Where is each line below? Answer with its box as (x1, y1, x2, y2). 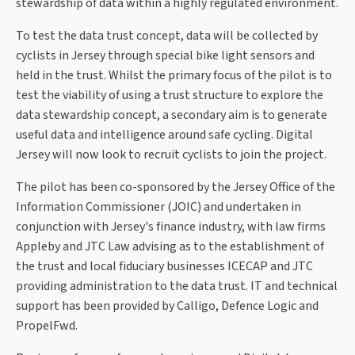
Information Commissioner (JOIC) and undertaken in (16, 198, 301, 216)
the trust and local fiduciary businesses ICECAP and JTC (16, 258, 313, 276)
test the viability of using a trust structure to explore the (16, 86, 323, 105)
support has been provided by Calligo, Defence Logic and (16, 297, 319, 315)
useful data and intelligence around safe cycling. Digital (16, 126, 313, 144)
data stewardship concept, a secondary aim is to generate (16, 106, 327, 124)
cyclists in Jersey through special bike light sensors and (16, 47, 315, 65)
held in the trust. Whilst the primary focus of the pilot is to (16, 67, 332, 85)
